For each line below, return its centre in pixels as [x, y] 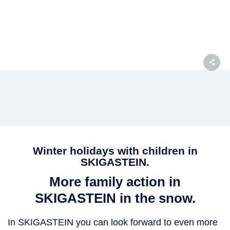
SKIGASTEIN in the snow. [115, 198]
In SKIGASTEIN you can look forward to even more [113, 222]
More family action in [115, 181]
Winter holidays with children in [115, 150]
